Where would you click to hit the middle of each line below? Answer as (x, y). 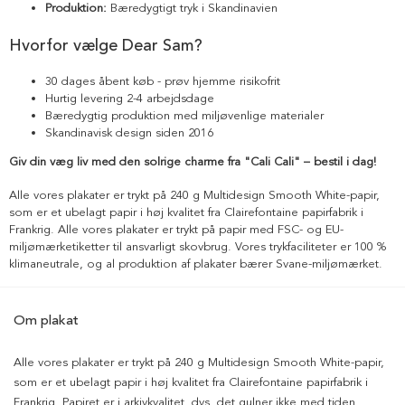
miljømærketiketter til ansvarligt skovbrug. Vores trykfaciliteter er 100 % (198, 247)
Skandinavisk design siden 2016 (129, 133)
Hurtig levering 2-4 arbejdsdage (130, 99)
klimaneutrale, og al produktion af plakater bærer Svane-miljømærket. (196, 264)
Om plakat (46, 320)
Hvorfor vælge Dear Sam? (106, 46)
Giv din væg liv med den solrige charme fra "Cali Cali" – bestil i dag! (193, 162)
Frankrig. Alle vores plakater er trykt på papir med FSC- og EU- (176, 230)
